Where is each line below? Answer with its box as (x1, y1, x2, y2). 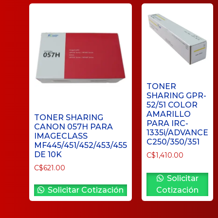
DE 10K (34, 150, 62, 160)
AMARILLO (146, 109, 191, 119)
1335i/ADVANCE (146, 128, 208, 138)
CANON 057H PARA (34, 122, 113, 132)
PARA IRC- (146, 119, 188, 128)
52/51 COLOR (146, 100, 198, 110)
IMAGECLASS (34, 131, 88, 141)
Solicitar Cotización (46, 185, 124, 195)
